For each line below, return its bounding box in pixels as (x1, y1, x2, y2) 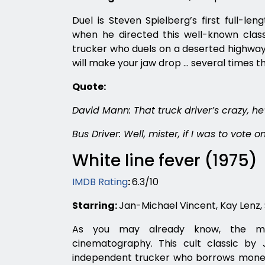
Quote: (72, 80, 106, 93)
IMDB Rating (72, 175, 128, 189)
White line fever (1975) (72, 149, 257, 172)
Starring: (72, 199, 119, 212)
